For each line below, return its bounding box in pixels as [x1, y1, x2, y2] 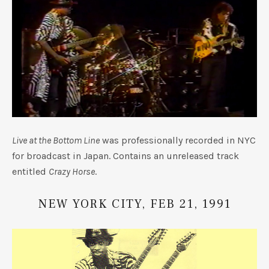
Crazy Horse [49, 165, 95, 177]
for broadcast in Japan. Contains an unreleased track [12, 150, 239, 162]
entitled [12, 165, 49, 177]
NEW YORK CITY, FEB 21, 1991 [38, 196, 231, 212]
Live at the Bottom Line [12, 134, 100, 146]
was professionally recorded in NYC [100, 134, 256, 146]
